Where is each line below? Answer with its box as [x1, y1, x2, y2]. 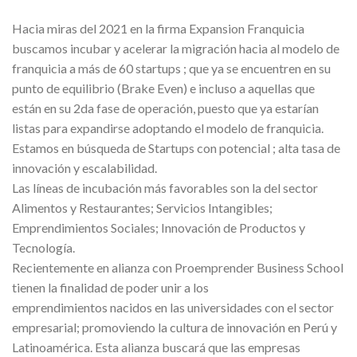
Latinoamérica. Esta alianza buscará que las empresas [12, 339, 300, 355]
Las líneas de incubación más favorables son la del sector [12, 180, 318, 195]
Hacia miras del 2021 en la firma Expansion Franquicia [12, 21, 304, 36]
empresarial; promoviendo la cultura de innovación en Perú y [12, 320, 337, 335]
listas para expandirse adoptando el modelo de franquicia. [12, 120, 324, 135]
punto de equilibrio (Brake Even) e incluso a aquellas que [12, 80, 315, 96]
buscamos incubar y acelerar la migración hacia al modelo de [12, 41, 339, 56]
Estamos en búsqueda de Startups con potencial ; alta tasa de [12, 140, 340, 155]
